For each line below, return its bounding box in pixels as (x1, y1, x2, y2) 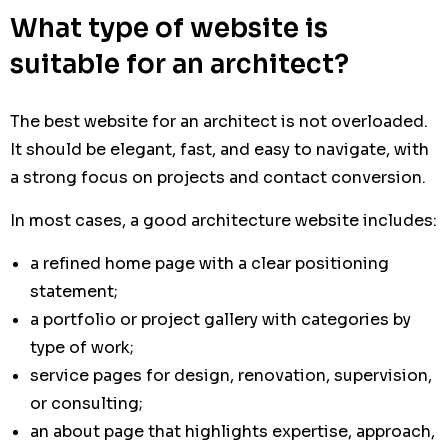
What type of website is (10, 12, 328, 45)
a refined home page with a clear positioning (30, 253, 389, 274)
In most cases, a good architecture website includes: (10, 210, 437, 231)
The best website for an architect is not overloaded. (10, 111, 428, 132)
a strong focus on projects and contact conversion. (10, 167, 426, 188)
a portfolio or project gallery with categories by (30, 309, 411, 330)
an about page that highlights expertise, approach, (30, 421, 435, 442)
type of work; (30, 337, 134, 358)
